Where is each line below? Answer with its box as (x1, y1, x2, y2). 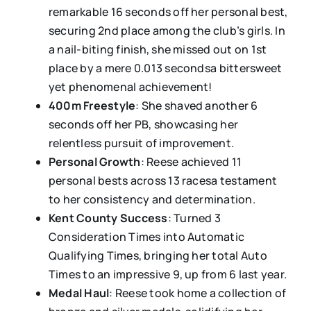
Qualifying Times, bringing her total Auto (48, 248, 267, 264)
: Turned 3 (167, 210, 221, 226)
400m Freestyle (48, 98, 136, 114)
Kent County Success (48, 210, 168, 226)
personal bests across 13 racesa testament (48, 173, 278, 189)
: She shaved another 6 (135, 98, 258, 114)
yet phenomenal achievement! (48, 79, 212, 95)
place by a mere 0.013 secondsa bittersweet (48, 60, 283, 76)
